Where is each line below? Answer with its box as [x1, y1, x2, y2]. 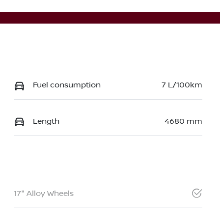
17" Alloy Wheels [13, 189, 74, 198]
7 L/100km [161, 81, 202, 90]
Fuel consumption [32, 81, 101, 90]
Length [32, 116, 59, 126]
